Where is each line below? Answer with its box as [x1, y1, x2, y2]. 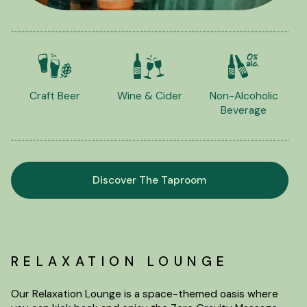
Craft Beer [29, 89, 81, 103]
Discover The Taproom [93, 173, 207, 187]
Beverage [221, 103, 267, 118]
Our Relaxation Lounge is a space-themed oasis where [10, 286, 278, 301]
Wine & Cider [116, 89, 182, 103]
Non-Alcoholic [209, 89, 278, 103]
